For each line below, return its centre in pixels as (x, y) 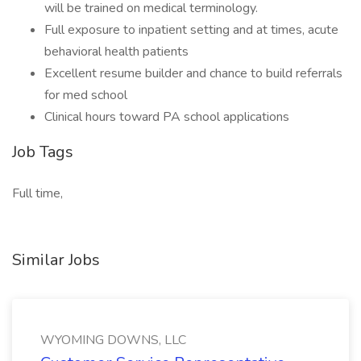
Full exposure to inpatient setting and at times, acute (191, 30)
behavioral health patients (116, 52)
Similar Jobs (56, 260)
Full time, (37, 193)
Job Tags (43, 152)
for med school (86, 95)
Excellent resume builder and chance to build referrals (193, 73)
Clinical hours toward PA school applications (167, 117)
